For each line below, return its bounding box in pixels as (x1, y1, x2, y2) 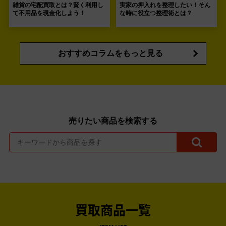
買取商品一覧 (75, 205, 151, 218)
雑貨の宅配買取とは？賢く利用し (13, 1, 103, 9)
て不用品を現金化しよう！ (13, 9, 85, 17)
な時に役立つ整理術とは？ (120, 9, 193, 17)
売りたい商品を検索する (69, 116, 157, 125)
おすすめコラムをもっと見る (58, 48, 163, 58)
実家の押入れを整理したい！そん (120, 1, 211, 9)
